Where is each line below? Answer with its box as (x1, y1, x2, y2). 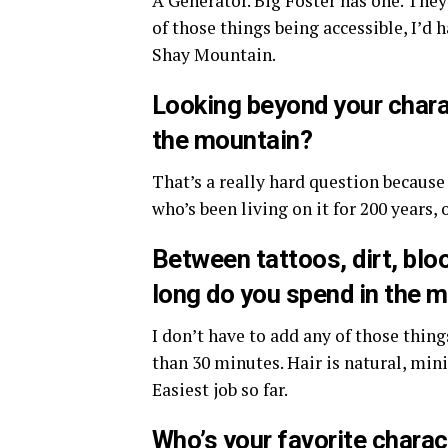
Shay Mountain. (152, 43, 276, 66)
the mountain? (152, 125, 313, 155)
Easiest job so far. (152, 378, 288, 401)
